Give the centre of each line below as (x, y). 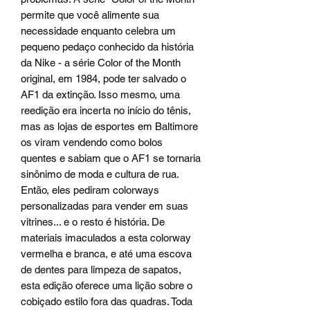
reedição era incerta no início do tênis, (106, 110)
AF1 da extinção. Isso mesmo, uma (100, 94)
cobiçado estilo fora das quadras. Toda (107, 301)
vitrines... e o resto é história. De (93, 221)
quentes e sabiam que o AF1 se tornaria (111, 158)
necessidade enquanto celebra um (98, 30)
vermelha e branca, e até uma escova (106, 253)
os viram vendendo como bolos (92, 142)
